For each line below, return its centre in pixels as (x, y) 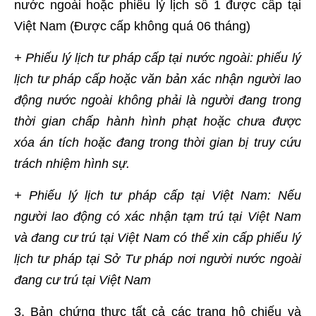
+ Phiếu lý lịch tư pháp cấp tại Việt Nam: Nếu (158, 195)
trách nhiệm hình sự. (72, 164)
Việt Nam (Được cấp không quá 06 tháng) (132, 26)
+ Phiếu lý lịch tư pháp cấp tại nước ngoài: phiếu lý (158, 58)
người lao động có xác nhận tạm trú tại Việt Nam (158, 217)
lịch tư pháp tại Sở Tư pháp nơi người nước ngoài (158, 259)
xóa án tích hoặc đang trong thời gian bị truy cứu (158, 142)
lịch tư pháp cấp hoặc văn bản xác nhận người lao (158, 79)
